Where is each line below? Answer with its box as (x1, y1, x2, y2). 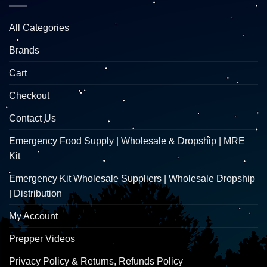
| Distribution (9, 188, 62, 199)
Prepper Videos (9, 234, 75, 244)
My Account (9, 211, 58, 222)
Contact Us (9, 113, 56, 124)
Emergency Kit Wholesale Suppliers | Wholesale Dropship (9, 173, 255, 184)
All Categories (9, 23, 69, 33)
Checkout (9, 91, 49, 101)
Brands (9, 45, 39, 56)
